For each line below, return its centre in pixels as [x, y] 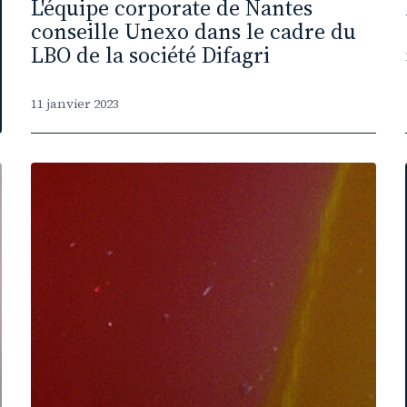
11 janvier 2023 [75, 104]
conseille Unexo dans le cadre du [194, 31]
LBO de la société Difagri [150, 55]
